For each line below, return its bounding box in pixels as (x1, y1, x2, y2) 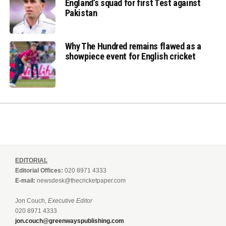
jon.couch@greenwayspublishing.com (15, 217, 124, 224)
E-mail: (15, 177, 35, 184)
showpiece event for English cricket (65, 51, 196, 62)
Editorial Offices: (15, 166, 63, 174)
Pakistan (65, 8, 97, 19)
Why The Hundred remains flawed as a (65, 41, 201, 52)
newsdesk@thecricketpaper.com (37, 177, 126, 184)
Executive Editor (48, 197, 92, 204)
